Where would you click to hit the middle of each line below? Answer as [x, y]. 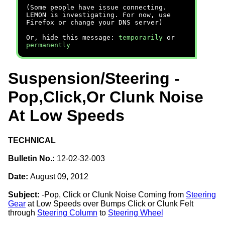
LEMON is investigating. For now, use [98, 15]
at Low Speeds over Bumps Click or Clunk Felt [109, 203]
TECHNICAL [32, 140]
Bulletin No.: [32, 158]
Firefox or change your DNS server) [94, 22]
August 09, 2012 [59, 176]
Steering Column [67, 212]
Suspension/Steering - [94, 79]
